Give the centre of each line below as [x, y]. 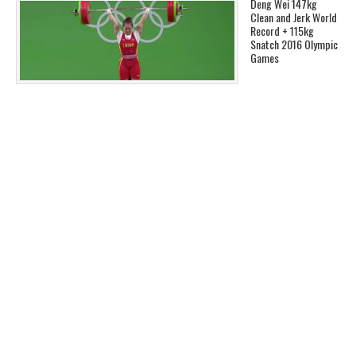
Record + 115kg [282, 31]
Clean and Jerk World [294, 17]
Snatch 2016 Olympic [294, 44]
